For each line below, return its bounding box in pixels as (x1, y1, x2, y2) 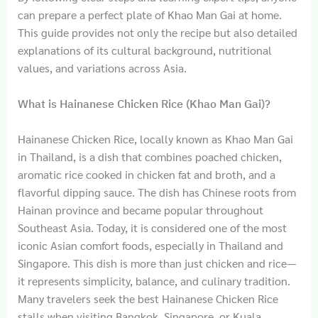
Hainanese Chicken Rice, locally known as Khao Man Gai (17, 131, 293, 146)
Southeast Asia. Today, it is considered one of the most (17, 219, 287, 235)
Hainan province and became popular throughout (17, 202, 263, 217)
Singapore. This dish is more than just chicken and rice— (17, 255, 296, 270)
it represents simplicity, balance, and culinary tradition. (17, 273, 290, 288)
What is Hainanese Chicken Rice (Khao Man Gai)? (17, 96, 270, 111)
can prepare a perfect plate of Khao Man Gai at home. (17, 6, 282, 22)
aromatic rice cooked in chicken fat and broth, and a (17, 166, 275, 182)
